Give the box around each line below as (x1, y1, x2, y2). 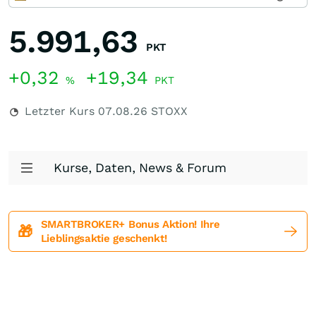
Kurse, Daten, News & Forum (54, 160, 226, 175)
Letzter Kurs (21, 104, 98, 118)
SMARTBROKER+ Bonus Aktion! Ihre (40, 218, 220, 231)
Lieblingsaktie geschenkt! (40, 232, 167, 245)
